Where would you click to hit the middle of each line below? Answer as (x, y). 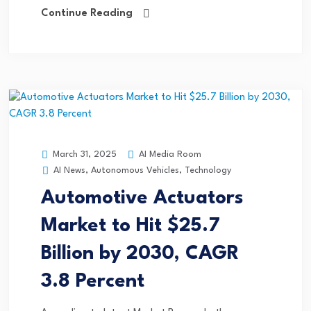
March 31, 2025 (83, 155)
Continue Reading (87, 14)
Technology (208, 171)
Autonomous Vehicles (135, 171)
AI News (69, 171)
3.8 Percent (93, 282)
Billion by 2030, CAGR (140, 254)
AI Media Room (169, 154)
